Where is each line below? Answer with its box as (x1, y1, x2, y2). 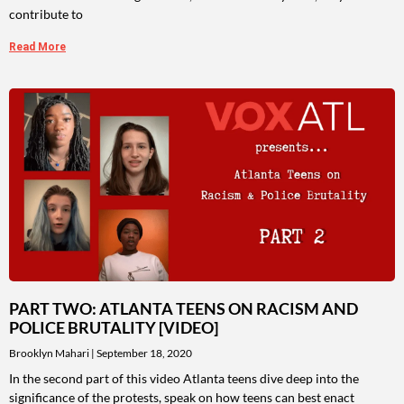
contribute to (9, 6, 83, 23)
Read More (9, 41, 66, 54)
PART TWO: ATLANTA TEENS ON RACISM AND (9, 298, 358, 319)
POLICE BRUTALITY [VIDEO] (9, 317, 218, 338)
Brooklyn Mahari (9, 346, 91, 361)
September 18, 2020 (95, 346, 192, 361)
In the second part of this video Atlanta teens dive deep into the (9, 371, 359, 387)
